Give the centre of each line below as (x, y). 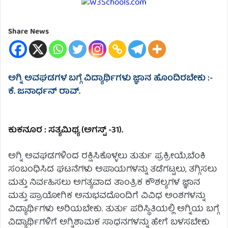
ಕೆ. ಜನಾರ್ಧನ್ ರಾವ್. (44, 92)
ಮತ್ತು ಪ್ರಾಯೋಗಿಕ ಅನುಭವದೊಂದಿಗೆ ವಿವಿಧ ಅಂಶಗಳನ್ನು (107, 196)
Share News (28, 32)
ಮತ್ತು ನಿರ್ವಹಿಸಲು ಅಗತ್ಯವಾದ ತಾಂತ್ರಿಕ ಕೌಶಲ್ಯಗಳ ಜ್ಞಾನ (104, 183)
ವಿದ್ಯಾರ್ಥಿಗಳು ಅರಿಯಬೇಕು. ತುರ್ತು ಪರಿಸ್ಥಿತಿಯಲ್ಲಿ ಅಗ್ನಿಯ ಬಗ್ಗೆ (114, 209)
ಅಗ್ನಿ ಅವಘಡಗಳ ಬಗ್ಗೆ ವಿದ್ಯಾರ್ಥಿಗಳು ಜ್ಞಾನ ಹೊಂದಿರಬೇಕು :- (110, 78)
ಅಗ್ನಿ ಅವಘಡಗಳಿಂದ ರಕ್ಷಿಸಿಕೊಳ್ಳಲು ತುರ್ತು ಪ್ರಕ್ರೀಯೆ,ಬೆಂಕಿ (107, 156)
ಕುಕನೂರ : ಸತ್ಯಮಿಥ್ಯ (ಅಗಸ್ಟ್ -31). (66, 130)
